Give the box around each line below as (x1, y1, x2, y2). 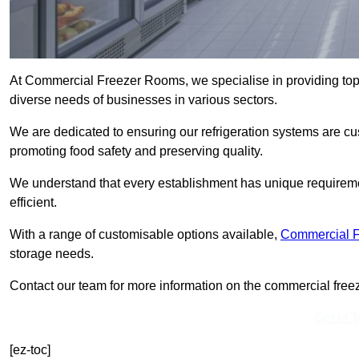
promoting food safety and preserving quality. (10, 144, 263, 159)
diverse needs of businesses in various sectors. (10, 93, 277, 107)
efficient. (10, 196, 57, 210)
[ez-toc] (10, 343, 50, 357)
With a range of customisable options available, (10, 228, 280, 242)
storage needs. (10, 247, 94, 261)
